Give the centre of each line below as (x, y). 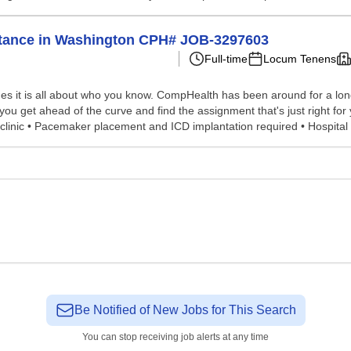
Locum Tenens (300, 59)
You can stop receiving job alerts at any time (175, 337)
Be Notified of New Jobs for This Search (185, 310)
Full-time (226, 59)
